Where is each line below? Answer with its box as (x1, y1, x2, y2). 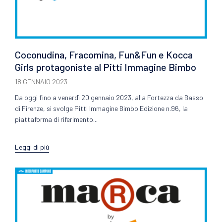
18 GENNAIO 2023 (15, 77, 67, 86)
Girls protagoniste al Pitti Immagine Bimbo (15, 61, 196, 73)
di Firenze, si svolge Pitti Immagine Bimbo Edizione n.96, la (15, 104, 188, 113)
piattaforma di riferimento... (15, 115, 98, 124)
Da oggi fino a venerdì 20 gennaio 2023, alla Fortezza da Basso (15, 93, 203, 102)
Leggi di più (15, 142, 49, 151)
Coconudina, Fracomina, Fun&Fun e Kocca (15, 49, 193, 61)
